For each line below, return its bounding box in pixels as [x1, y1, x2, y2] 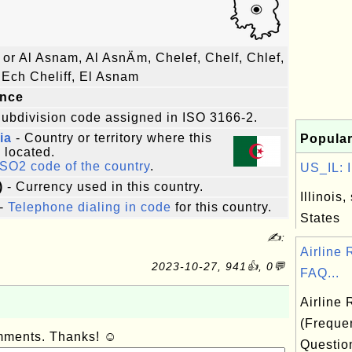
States [300, 211, 340, 225]
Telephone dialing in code [8, 200, 171, 214]
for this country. [171, 200, 272, 214]
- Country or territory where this [12, 131, 212, 145]
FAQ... [300, 266, 339, 280]
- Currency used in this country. [3, 180, 203, 193]
